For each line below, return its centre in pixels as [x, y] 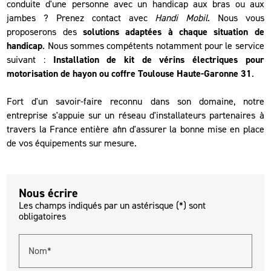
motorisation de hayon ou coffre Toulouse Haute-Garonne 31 [129, 74]
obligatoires [43, 217]
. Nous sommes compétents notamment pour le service [153, 46]
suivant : [30, 60]
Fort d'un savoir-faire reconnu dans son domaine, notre [135, 102]
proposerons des [45, 32]
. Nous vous [236, 18]
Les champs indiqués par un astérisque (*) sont [113, 206]
